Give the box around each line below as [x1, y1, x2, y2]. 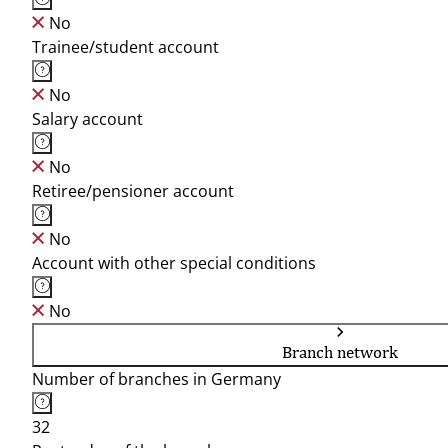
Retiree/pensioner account [32, 180, 234, 202]
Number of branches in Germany [32, 368, 281, 390]
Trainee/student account [32, 36, 219, 58]
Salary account [32, 108, 143, 130]
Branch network [282, 342, 398, 362]
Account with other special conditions [32, 252, 316, 274]
